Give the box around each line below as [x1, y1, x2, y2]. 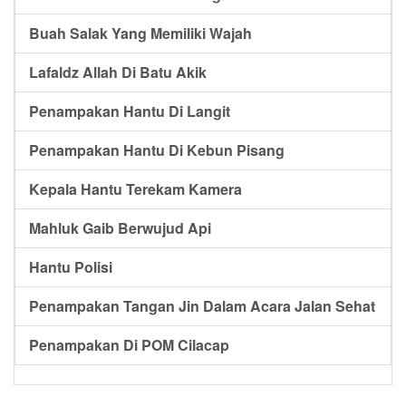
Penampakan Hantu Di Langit [29, 101, 230, 122]
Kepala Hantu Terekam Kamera [29, 179, 242, 200]
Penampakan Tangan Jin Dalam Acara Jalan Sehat [29, 295, 375, 317]
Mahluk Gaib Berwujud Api [29, 217, 211, 239]
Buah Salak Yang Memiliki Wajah [29, 23, 252, 44]
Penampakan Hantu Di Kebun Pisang [29, 140, 285, 161]
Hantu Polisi [29, 256, 112, 278]
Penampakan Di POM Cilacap [29, 334, 229, 356]
